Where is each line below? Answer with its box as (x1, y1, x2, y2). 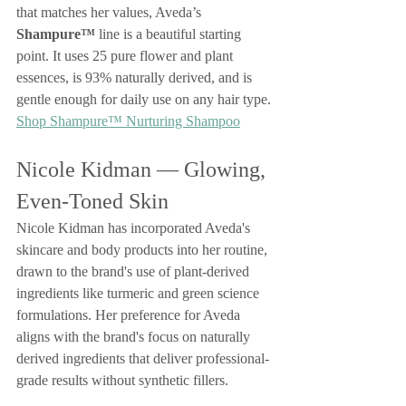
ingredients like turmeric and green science (16, 285, 263, 301)
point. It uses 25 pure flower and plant (16, 48, 237, 63)
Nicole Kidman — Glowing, (16, 158, 271, 181)
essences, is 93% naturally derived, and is (16, 70, 256, 85)
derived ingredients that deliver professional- (16, 351, 269, 366)
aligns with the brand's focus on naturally (16, 329, 254, 344)
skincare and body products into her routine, (16, 242, 271, 257)
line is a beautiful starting (95, 26, 245, 42)
